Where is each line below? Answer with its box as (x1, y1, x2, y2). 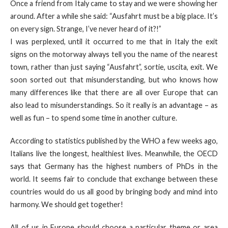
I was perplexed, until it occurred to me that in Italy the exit (10, 37, 218, 46)
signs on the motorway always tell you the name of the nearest (10, 50, 218, 59)
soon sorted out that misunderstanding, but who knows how (10, 75, 218, 84)
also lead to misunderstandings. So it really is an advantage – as (10, 101, 218, 109)
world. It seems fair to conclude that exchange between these (10, 175, 218, 183)
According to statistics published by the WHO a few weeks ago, (10, 136, 218, 145)
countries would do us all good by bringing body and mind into (10, 187, 218, 196)
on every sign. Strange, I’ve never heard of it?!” (10, 24, 161, 33)
